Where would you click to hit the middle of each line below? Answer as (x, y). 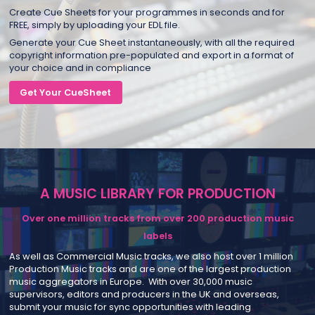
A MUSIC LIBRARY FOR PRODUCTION (157, 194)
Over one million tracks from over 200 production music (157, 218)
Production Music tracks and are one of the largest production (150, 269)
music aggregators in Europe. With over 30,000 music (130, 281)
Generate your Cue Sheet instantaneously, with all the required (152, 43)
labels (157, 236)
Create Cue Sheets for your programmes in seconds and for (147, 12)
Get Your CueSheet (66, 92)
